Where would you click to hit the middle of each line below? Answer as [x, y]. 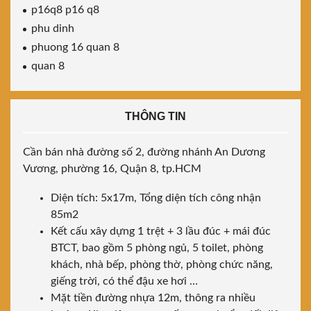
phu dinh [53, 29]
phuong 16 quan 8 [75, 48]
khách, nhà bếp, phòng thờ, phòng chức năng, [162, 265]
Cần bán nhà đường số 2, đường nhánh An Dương [144, 152]
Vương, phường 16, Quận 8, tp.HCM [112, 169]
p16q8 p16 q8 [65, 10]
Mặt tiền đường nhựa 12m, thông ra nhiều [153, 298]
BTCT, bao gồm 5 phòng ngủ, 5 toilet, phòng [157, 248]
